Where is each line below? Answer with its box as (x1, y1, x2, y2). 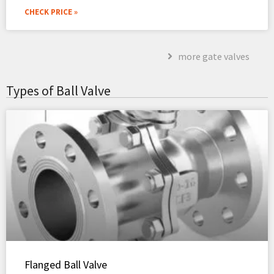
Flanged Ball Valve (24, 257, 107, 272)
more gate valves (178, 50, 250, 62)
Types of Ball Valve (6, 81, 111, 99)
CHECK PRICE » (24, 6, 78, 17)
